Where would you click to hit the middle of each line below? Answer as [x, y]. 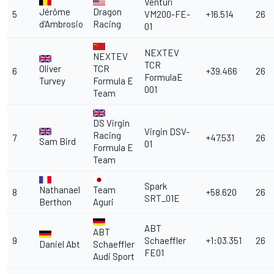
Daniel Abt [60, 244]
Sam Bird [57, 142]
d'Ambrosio [61, 24]
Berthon [55, 202]
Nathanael [60, 190]
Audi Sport [114, 257]
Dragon [107, 12]
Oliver [50, 69]
